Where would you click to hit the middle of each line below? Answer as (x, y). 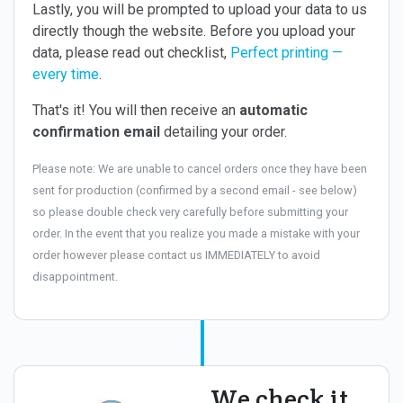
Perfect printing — (287, 52)
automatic (273, 110)
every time (66, 74)
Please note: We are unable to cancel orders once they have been (200, 168)
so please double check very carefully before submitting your (190, 211)
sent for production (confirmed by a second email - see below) (195, 190)
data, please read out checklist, (131, 52)
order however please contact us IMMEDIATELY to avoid (176, 255)
